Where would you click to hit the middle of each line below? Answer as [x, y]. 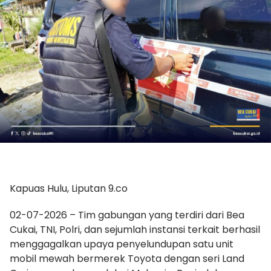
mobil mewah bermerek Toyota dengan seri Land [127, 259]
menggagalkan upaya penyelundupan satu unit [122, 244]
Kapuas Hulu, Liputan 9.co [69, 189]
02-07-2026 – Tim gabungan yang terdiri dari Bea [127, 215]
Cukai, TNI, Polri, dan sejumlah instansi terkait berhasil [135, 230]
